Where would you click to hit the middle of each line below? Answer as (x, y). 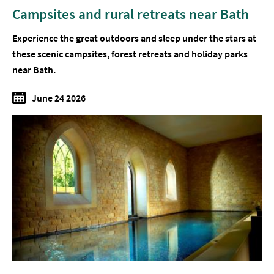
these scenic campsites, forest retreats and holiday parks (130, 54)
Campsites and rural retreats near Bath (131, 14)
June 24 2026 (59, 98)
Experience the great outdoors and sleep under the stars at (134, 38)
